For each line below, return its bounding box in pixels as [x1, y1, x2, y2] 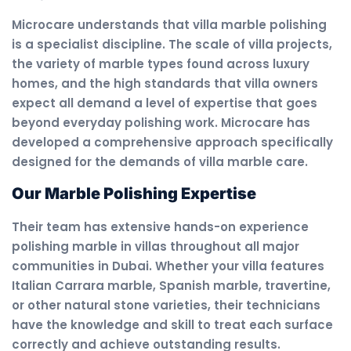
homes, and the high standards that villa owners [12, 74, 318, 92]
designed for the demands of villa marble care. [12, 153, 308, 170]
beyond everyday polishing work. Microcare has [12, 114, 310, 131]
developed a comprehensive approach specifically [12, 133, 333, 150]
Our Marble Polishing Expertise [12, 184, 256, 204]
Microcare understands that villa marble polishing [12, 16, 327, 33]
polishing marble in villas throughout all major [12, 238, 299, 255]
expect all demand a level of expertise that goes [12, 94, 317, 111]
